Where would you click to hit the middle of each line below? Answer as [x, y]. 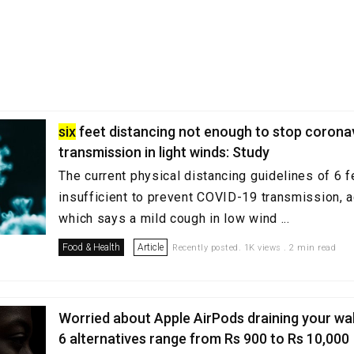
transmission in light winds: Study [164, 152]
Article [151, 247]
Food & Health [92, 247]
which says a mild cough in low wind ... [174, 218]
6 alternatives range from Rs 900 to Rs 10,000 [204, 339]
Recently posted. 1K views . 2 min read [254, 248]
